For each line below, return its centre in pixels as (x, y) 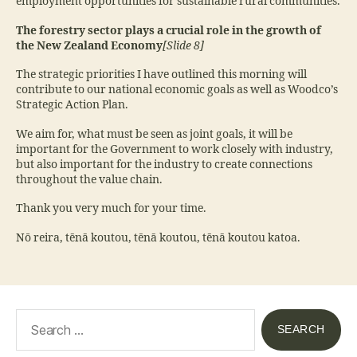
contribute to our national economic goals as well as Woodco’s (177, 90)
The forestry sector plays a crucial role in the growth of (169, 30)
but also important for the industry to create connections (164, 164)
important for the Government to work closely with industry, (175, 149)
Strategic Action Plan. (72, 105)
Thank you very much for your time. (111, 209)
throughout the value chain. (89, 179)
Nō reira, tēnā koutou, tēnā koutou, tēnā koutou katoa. (158, 237)
